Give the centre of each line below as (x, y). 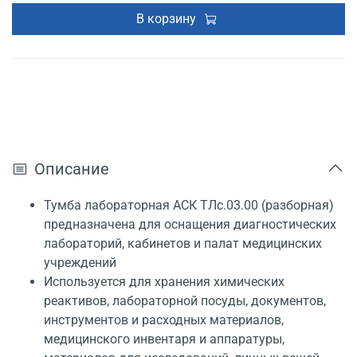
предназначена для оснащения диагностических (190, 225)
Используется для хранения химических (164, 282)
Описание (72, 169)
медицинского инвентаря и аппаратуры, (164, 339)
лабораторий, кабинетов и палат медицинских (183, 244)
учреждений (80, 263)
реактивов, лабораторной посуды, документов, (185, 301)
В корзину (166, 19)
